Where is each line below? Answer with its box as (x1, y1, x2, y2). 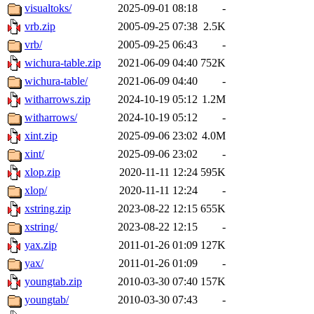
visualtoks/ (25, 2, 71, 15)
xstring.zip (25, 203, 71, 215)
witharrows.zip (25, 93, 90, 106)
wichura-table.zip (25, 57, 101, 69)
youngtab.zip (25, 275, 82, 288)
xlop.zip (25, 166, 60, 179)
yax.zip (25, 239, 57, 252)
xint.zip (25, 130, 57, 142)
